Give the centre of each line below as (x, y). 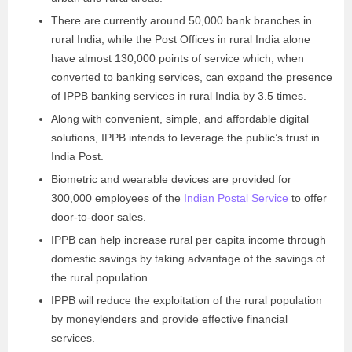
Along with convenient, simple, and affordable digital (180, 119)
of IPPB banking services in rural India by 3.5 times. (180, 96)
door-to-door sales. (100, 217)
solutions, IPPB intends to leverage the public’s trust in (185, 137)
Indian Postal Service (236, 198)
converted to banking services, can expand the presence (192, 77)
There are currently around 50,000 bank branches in (181, 20)
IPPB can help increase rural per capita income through (189, 240)
